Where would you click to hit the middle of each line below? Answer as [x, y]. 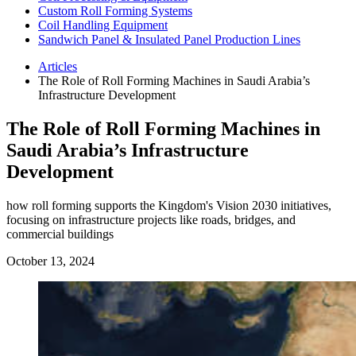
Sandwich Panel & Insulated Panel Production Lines [169, 39]
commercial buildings [60, 234]
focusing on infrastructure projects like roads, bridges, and [151, 219]
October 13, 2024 [50, 261]
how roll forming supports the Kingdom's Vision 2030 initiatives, [169, 205]
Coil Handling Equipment [103, 25]
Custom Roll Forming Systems [115, 11]
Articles [58, 66]
